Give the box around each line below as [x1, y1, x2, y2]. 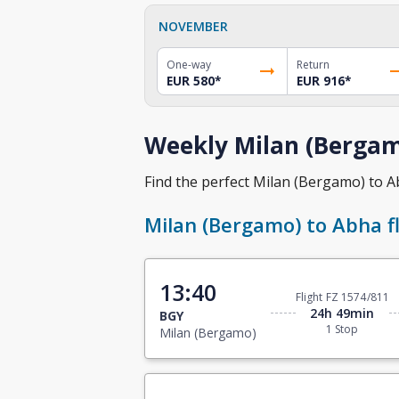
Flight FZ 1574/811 [295, 289, 389, 305]
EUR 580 [167, 72, 215, 89]
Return [296, 56, 330, 72]
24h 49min [310, 305, 375, 322]
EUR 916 [296, 72, 345, 89]
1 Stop [326, 322, 359, 338]
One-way [167, 56, 211, 72]
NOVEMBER [159, 17, 228, 35]
